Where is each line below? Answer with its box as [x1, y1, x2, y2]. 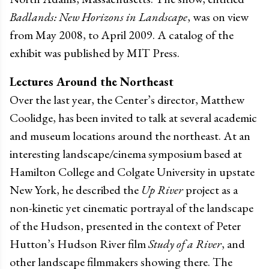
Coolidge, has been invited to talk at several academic [10, 109, 257, 125]
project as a [183, 181, 238, 198]
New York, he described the [10, 181, 141, 198]
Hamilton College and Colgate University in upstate [10, 163, 255, 180]
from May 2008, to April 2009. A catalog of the [10, 26, 234, 43]
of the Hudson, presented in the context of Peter [10, 217, 241, 234]
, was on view [187, 8, 249, 25]
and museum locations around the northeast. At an [10, 127, 250, 144]
